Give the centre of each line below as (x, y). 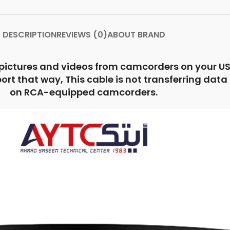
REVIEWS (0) (82, 34)
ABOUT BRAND (136, 34)
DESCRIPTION (29, 34)
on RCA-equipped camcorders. (84, 92)
